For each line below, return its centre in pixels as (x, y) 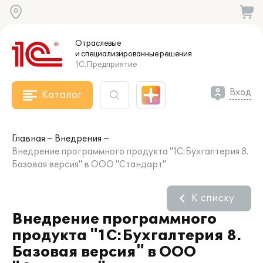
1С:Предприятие (106, 65)
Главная (28, 139)
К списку (213, 198)
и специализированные (117, 54)
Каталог (62, 95)
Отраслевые (98, 43)
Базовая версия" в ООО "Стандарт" (89, 165)
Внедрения (78, 139)
